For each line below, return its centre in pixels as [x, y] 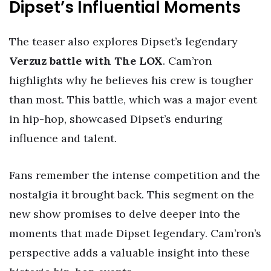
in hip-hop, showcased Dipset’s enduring [116, 119]
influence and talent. [63, 138]
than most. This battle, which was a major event [133, 99]
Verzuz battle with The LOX [86, 60]
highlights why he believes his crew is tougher [131, 80]
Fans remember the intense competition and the [135, 175]
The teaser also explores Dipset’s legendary [123, 41]
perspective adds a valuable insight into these [129, 253]
